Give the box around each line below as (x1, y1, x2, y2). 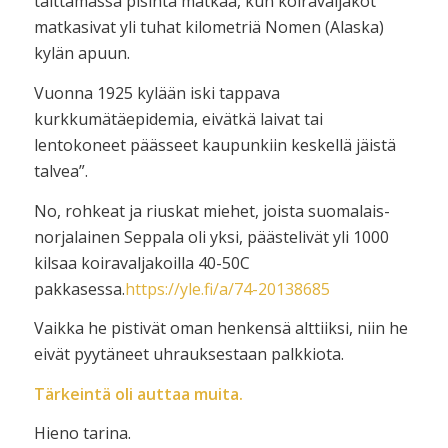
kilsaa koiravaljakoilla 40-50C (33, 251, 250, 274)
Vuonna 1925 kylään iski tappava (33, 81, 280, 104)
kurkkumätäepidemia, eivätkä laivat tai (33, 107, 323, 130)
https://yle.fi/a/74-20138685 (124, 277, 330, 300)
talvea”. (33, 159, 88, 182)
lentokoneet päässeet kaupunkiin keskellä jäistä (33, 133, 396, 156)
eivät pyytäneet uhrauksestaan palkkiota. (33, 343, 344, 366)
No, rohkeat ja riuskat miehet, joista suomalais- (33, 199, 390, 222)
